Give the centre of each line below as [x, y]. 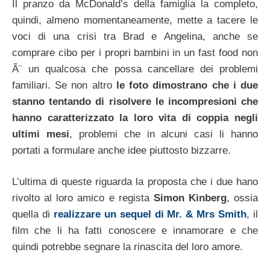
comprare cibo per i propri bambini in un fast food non [135, 52]
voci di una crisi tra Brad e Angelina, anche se [135, 36]
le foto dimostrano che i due [187, 85]
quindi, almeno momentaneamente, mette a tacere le [135, 20]
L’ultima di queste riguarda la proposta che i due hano [135, 182]
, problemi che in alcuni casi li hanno [163, 134]
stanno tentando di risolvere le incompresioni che [135, 101]
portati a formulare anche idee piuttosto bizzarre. [121, 150]
